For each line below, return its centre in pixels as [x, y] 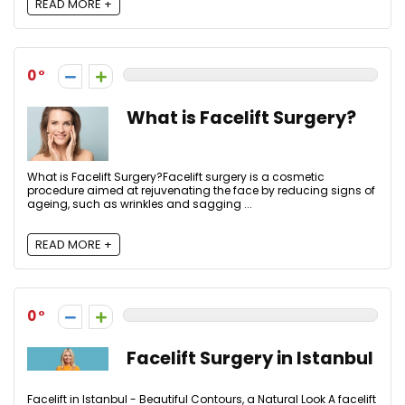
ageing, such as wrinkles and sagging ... [140, 203]
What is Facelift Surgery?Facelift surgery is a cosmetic [176, 176]
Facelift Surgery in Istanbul [250, 358]
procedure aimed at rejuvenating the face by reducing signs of [201, 190]
